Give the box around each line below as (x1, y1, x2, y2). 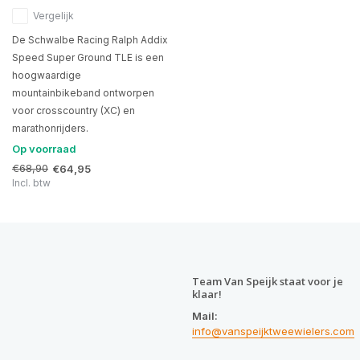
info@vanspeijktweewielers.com (192, 324, 354, 337)
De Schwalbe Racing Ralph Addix (12, 34, 168, 47)
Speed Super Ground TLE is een (12, 51, 164, 64)
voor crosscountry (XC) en (12, 104, 135, 117)
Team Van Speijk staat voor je (192, 273, 343, 288)
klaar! (192, 286, 222, 301)
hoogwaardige (12, 69, 81, 82)
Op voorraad (12, 142, 76, 156)
